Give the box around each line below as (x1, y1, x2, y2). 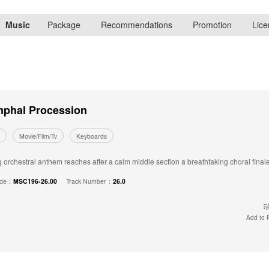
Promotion (192, 18, 232, 31)
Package (47, 18, 80, 31)
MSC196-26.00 (13, 177, 57, 186)
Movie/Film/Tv (19, 131, 57, 141)
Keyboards (76, 131, 107, 141)
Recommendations (100, 18, 172, 31)
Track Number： (66, 177, 113, 186)
